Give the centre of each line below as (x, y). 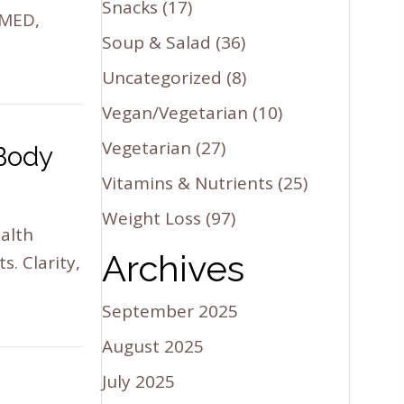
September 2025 (170, 311)
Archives (174, 268)
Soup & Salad (157, 42)
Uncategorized (162, 77)
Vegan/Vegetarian (175, 112)
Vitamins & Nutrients (188, 183)
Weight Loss (152, 218)
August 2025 (153, 346)
